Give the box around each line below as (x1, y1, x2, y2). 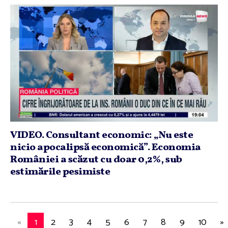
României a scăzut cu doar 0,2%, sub (10, 152, 182, 167)
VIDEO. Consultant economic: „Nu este (10, 128, 193, 142)
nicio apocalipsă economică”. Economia (10, 140, 201, 155)
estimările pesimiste (10, 164, 110, 179)
